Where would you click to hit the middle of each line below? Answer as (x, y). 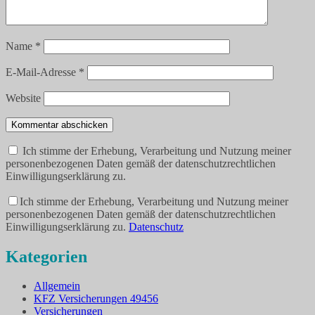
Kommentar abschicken (59, 124)
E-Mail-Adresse (42, 72)
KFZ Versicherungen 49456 (96, 299)
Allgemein (57, 286)
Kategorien (46, 256)
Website (23, 98)
